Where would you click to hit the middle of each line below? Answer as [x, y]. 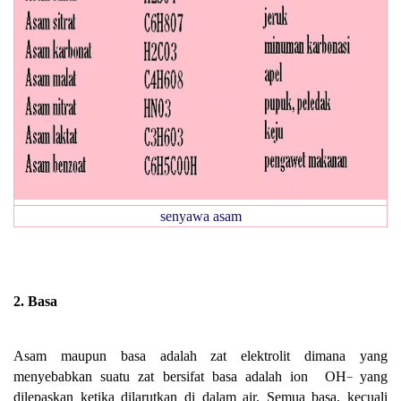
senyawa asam [200, 216]
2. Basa [35, 301]
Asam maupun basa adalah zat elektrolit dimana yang [200, 355]
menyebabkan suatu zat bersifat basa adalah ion [165, 376]
